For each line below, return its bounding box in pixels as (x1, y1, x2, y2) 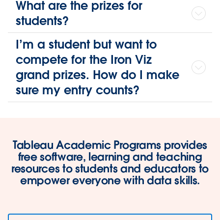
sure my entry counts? (16, 82, 139, 98)
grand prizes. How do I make (16, 67, 179, 82)
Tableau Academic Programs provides (12, 137, 208, 152)
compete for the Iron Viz (16, 52, 152, 67)
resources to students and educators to (11, 161, 209, 175)
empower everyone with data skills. (20, 173, 200, 187)
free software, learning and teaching (18, 149, 202, 164)
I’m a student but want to (16, 36, 157, 52)
